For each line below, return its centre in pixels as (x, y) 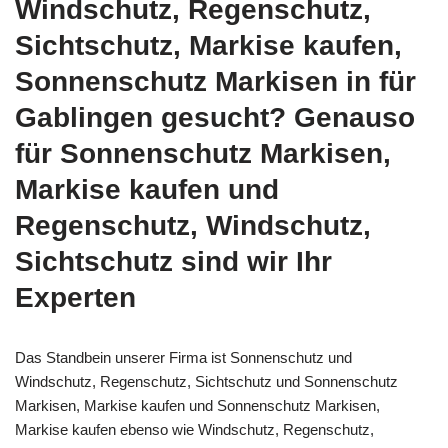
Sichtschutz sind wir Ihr (173, 261)
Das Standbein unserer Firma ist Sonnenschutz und (183, 357)
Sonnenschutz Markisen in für (215, 81)
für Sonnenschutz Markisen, (203, 153)
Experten (75, 297)
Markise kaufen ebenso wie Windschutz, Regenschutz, (194, 429)
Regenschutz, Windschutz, (193, 225)
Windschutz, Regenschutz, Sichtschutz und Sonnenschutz (206, 381)
